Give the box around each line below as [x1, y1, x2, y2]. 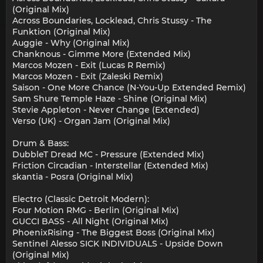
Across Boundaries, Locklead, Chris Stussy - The [12, 15, 212, 26]
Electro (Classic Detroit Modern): [12, 194, 149, 205]
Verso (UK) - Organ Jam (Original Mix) [12, 116, 170, 127]
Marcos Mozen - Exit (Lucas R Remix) [12, 60, 166, 71]
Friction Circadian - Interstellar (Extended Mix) [12, 160, 208, 171]
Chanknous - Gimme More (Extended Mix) [12, 49, 191, 60]
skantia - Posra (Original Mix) [12, 171, 133, 183]
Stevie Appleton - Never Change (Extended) [12, 104, 200, 116]
